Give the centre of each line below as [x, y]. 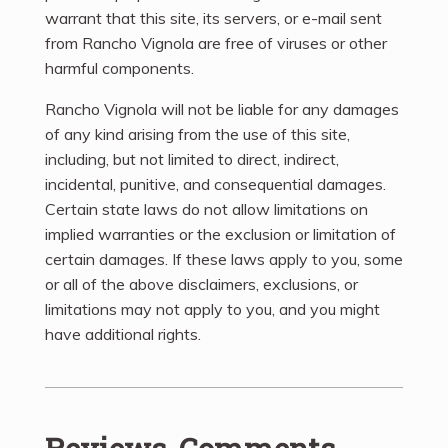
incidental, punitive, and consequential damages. [215, 184]
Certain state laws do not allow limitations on [206, 209]
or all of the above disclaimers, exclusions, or [201, 284]
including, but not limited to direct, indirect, [192, 159]
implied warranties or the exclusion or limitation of [220, 234]
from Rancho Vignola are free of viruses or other [216, 43]
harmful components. [119, 68]
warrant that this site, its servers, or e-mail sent [213, 18]
